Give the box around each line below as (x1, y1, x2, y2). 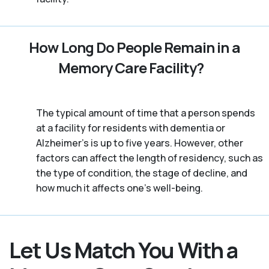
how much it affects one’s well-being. (36, 181, 203, 195)
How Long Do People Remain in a (29, 37, 240, 57)
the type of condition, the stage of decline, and (36, 166, 247, 180)
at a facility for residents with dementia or (36, 121, 225, 134)
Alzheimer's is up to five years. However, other (36, 136, 243, 150)
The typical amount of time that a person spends (36, 106, 255, 119)
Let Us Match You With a (9, 235, 238, 265)
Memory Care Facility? (58, 57, 204, 77)
